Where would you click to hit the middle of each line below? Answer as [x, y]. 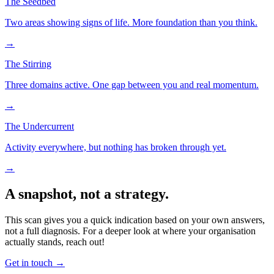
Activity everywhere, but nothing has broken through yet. [116, 147]
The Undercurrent [39, 127]
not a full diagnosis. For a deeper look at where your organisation [130, 231]
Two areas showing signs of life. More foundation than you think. [131, 23]
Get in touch [29, 263]
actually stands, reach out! [55, 242]
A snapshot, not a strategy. [87, 194]
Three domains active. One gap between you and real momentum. [132, 85]
